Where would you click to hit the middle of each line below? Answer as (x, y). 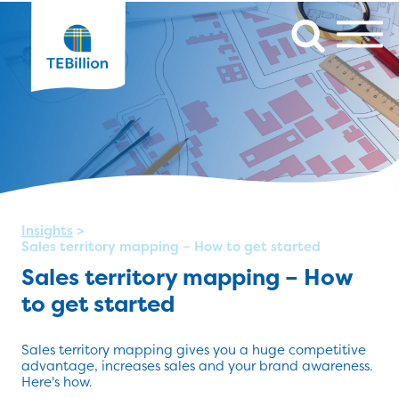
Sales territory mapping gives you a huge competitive (194, 350)
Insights (47, 230)
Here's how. (57, 382)
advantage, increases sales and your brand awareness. (197, 366)
